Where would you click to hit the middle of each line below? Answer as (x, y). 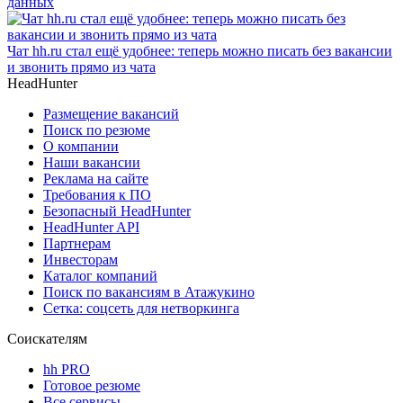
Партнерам (77, 243)
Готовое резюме (92, 385)
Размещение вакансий (111, 113)
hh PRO (67, 369)
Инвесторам (81, 259)
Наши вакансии (92, 162)
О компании (81, 146)
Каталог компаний (100, 275)
